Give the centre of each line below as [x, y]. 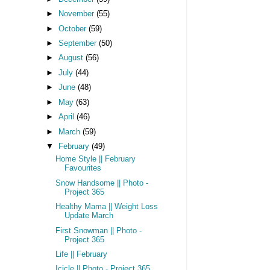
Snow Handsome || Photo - [102, 183]
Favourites [83, 168]
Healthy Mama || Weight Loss [106, 207]
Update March [89, 216]
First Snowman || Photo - [98, 231]
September [78, 44]
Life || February [81, 254]
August [72, 58]
